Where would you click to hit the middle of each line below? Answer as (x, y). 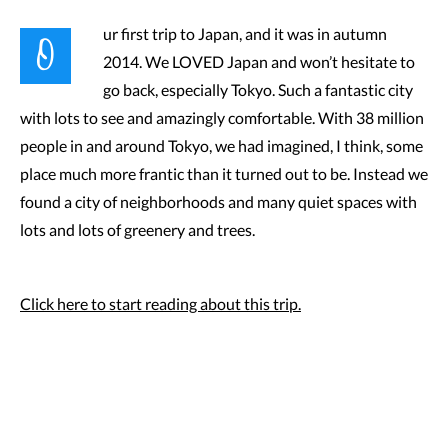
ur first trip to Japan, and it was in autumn (245, 33)
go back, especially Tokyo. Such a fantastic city (258, 89)
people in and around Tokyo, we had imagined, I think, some (221, 145)
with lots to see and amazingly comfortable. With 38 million (222, 117)
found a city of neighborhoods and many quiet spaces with (218, 201)
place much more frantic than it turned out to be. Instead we (224, 173)
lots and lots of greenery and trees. (137, 229)
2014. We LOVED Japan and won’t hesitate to (259, 61)
